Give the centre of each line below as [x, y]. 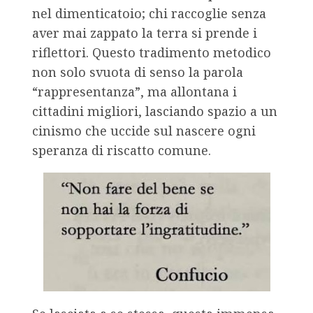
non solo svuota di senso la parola [138, 72]
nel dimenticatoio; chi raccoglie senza [149, 14]
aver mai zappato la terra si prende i [145, 33]
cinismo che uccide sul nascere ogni [144, 131]
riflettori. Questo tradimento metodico [152, 53]
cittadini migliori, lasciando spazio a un [155, 111]
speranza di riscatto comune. [122, 151]
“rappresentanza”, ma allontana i [134, 92]
